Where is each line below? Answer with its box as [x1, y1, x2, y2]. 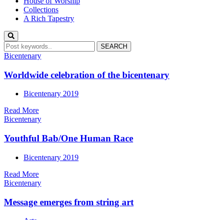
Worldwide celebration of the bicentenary [4, 69, 169, 80]
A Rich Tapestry [24, 14, 74, 23]
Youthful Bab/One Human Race [4, 133, 133, 144]
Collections [24, 5, 58, 14]
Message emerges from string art [4, 196, 134, 207]
